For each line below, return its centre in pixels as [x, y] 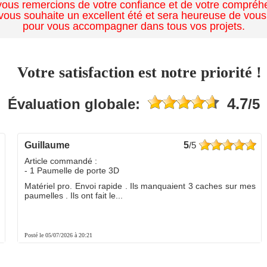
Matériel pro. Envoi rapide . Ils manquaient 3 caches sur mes [140, 186]
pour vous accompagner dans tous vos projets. [133, 26]
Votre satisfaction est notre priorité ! [139, 72]
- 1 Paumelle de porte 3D [72, 170]
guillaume [51, 145]
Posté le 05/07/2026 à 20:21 [58, 235]
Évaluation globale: [74, 104]
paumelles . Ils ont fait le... [74, 195]
